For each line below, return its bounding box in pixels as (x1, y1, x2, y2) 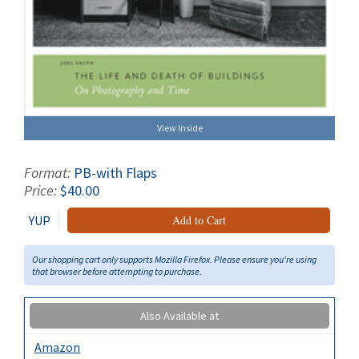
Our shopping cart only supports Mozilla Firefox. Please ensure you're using (32, 253, 317, 266)
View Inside (156, 122, 203, 135)
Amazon (34, 339, 80, 356)
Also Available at (140, 309, 219, 324)
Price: (24, 181, 60, 200)
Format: (24, 163, 74, 183)
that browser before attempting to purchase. (32, 265, 202, 278)
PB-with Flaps (74, 163, 157, 183)
